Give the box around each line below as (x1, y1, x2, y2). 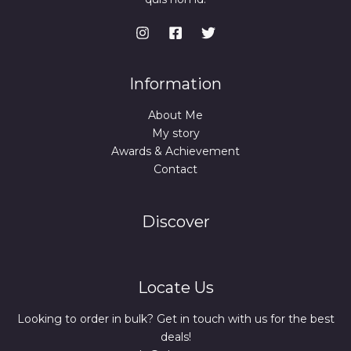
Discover (141, 212, 210, 232)
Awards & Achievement (111, 144, 240, 159)
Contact (154, 162, 197, 177)
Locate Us (137, 278, 214, 298)
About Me (148, 108, 203, 123)
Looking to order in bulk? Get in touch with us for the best (16, 312, 335, 327)
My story (151, 126, 200, 141)
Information (129, 74, 222, 94)
